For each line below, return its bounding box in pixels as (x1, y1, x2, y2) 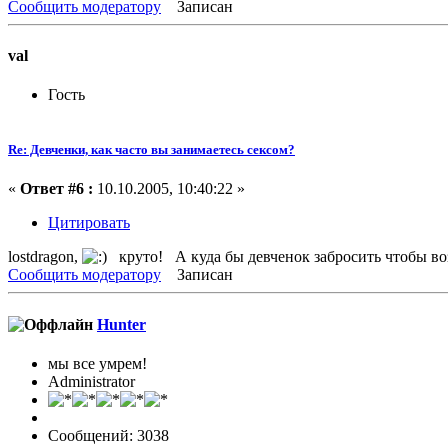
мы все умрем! (48, 354, 147, 372)
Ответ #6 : (20, 180, 93, 198)
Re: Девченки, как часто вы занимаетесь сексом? (8, 142, 295, 158)
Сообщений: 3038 (48, 426, 169, 444)
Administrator (48, 372, 135, 390)
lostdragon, (8, 248, 82, 266)
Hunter (97, 315, 146, 333)
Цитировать (48, 214, 130, 232)
